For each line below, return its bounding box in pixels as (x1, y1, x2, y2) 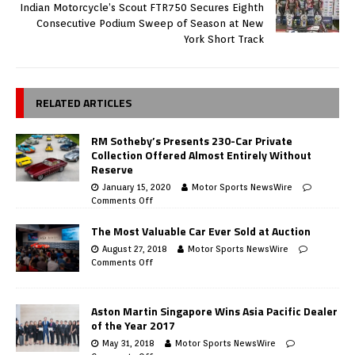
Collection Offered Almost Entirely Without (91, 147, 311, 164)
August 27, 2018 (102, 243, 167, 255)
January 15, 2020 (102, 181, 171, 193)
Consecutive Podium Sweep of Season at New (36, 17, 264, 30)
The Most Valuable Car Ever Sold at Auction (91, 223, 311, 240)
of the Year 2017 (91, 317, 175, 334)
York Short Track (184, 33, 264, 46)
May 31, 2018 (102, 338, 155, 349)
